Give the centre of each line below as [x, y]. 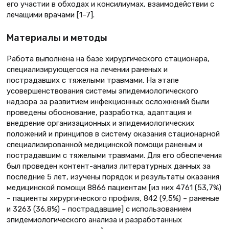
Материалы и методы [57, 38]
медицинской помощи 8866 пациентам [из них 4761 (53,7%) [114, 188]
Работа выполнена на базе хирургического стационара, [108, 59]
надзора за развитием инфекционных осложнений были [108, 102]
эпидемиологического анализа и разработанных [94, 220]
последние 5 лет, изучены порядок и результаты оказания [113, 177]
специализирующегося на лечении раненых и [87, 70]
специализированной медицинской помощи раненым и [105, 145]
